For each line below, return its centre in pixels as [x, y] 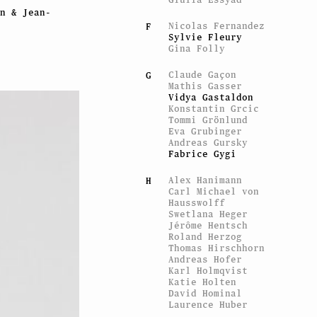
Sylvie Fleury [206, 37]
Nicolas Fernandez [217, 25]
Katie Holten [203, 282]
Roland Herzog [206, 236]
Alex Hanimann [206, 180]
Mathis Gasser [206, 86]
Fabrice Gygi [203, 154]
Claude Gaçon [203, 74]
